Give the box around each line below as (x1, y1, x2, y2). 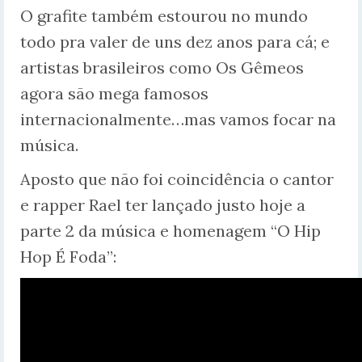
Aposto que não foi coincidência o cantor (20, 169, 334, 190)
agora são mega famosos (20, 83, 208, 104)
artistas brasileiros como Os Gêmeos (20, 57, 304, 78)
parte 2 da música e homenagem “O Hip (20, 221, 321, 242)
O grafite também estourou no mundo (20, 6, 308, 27)
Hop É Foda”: (20, 246, 116, 267)
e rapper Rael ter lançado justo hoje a (20, 195, 305, 216)
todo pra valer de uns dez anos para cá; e (20, 32, 330, 53)
